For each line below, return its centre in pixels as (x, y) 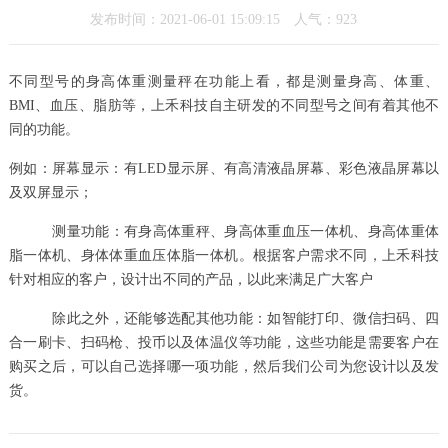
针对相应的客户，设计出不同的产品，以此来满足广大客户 (190, 279)
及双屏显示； (50, 192)
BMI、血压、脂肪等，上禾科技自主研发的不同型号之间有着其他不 (224, 105)
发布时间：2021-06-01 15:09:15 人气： (213, 19)
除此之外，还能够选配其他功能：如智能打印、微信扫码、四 (224, 318)
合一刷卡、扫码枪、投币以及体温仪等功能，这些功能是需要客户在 (224, 342)
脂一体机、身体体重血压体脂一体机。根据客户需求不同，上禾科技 (224, 255)
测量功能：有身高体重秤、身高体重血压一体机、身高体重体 (224, 231)
